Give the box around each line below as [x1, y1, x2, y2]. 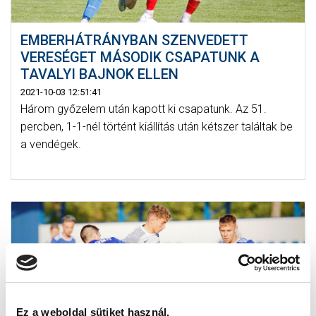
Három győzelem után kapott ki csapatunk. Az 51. [20, 102, 267, 116]
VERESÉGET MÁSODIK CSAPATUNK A [20, 48, 260, 66]
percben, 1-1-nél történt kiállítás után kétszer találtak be [20, 119, 293, 133]
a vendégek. [20, 137, 81, 151]
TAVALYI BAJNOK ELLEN [20, 65, 178, 83]
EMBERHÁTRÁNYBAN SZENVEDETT [20, 31, 248, 49]
